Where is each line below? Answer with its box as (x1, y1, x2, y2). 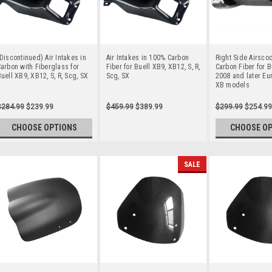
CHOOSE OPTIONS (12, 122, 78, 132)
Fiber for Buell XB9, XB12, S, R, (106, 62, 200, 71)
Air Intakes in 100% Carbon (106, 53, 189, 62)
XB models (215, 80, 250, 89)
